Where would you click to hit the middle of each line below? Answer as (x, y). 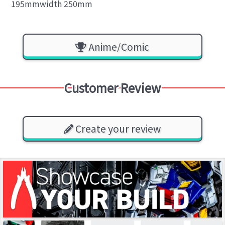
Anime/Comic (118, 47)
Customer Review (113, 87)
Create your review (117, 129)
